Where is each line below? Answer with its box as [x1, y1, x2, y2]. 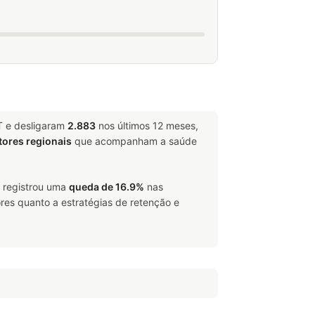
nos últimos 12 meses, [96, 120, 198, 131]
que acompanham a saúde [72, 135, 197, 147]
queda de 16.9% [69, 181, 144, 193]
